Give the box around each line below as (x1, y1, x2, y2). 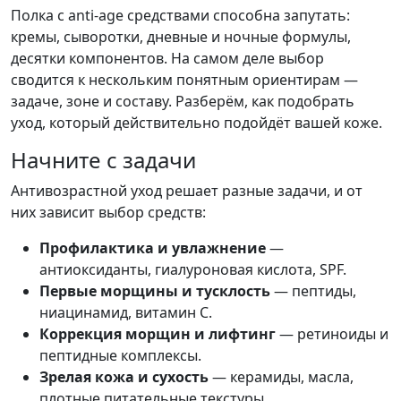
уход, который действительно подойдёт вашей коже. (11, 113, 382, 133)
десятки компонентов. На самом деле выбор (11, 48, 324, 69)
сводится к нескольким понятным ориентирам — (11, 70, 358, 90)
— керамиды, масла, (209, 367, 354, 388)
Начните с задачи (11, 145, 196, 175)
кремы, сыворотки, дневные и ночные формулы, (11, 27, 351, 47)
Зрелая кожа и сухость (39, 367, 209, 388)
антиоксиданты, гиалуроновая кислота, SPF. (39, 260, 346, 280)
